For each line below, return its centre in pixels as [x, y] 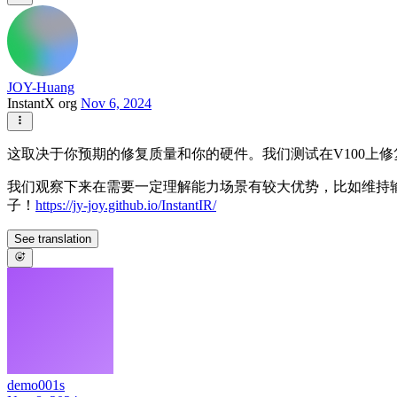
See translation [53, 239]
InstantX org [44, 103]
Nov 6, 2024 [116, 103]
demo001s [36, 385]
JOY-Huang [41, 87]
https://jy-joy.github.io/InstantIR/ [126, 206]
